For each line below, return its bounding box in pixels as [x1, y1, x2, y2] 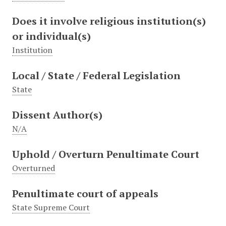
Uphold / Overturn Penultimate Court [12, 147, 199, 161]
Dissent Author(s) [12, 108, 102, 122]
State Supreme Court [12, 202, 90, 213]
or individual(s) [12, 29, 91, 43]
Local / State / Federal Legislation [12, 69, 181, 83]
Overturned [12, 162, 55, 174]
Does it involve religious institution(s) [12, 14, 206, 28]
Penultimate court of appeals [12, 187, 158, 201]
